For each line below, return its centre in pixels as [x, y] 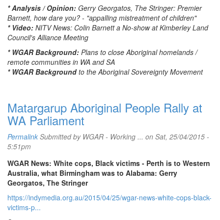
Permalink [23, 137]
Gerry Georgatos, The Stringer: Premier [140, 8]
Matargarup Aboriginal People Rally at [105, 107]
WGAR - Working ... [113, 137]
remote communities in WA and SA [61, 62]
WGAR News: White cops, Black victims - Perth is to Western [109, 163]
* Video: [21, 27]
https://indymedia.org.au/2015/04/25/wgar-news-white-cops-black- [110, 197]
